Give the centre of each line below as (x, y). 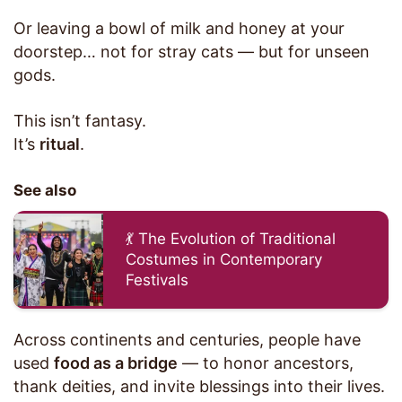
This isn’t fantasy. (80, 121)
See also (45, 191)
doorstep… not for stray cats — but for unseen (192, 52)
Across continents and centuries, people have (187, 340)
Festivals (157, 280)
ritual (60, 144)
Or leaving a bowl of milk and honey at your (179, 29)
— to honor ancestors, (266, 363)
